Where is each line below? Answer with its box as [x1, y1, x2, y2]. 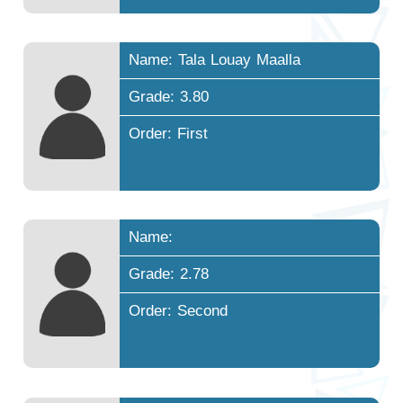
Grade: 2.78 [129, 259, 210, 290]
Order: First [129, 119, 209, 149]
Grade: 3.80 [129, 82, 210, 112]
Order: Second [129, 296, 228, 327]
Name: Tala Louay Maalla [129, 45, 301, 76]
